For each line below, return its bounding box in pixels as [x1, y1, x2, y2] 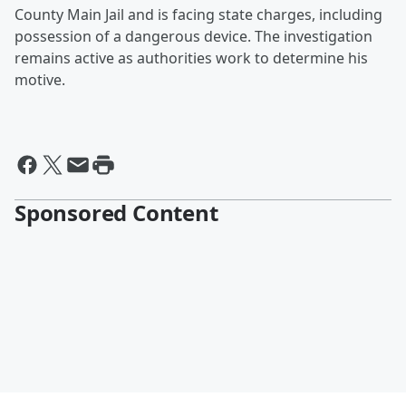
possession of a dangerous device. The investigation [14, 26, 372, 47]
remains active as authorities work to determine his [14, 48, 368, 69]
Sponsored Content [14, 198, 218, 228]
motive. [14, 70, 65, 91]
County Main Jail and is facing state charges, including [14, 5, 382, 25]
